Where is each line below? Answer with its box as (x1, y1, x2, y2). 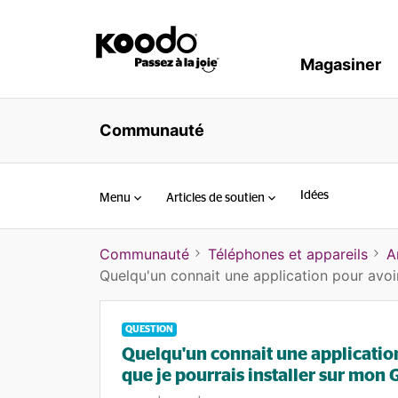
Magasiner (300, 55, 381, 74)
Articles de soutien (166, 191, 265, 204)
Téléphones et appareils (208, 245, 368, 263)
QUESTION (125, 324, 173, 334)
